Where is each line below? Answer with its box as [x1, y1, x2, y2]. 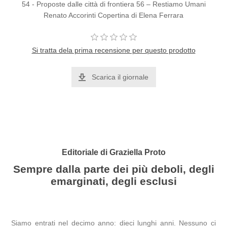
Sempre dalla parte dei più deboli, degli [13, 163, 214, 175]
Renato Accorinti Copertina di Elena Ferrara [44, 11, 183, 20]
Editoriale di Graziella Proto [61, 147, 166, 157]
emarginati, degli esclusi [50, 175, 177, 187]
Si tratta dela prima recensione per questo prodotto [31, 46, 196, 55]
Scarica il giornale [91, 73, 148, 82]
